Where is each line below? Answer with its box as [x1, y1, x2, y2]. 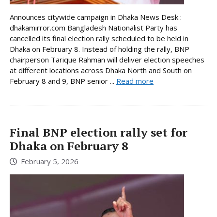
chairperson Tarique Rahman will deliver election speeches [10, 54, 204, 64]
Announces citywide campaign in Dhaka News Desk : [10, 12, 182, 22]
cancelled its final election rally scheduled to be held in [10, 33, 188, 43]
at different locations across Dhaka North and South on [10, 65, 192, 75]
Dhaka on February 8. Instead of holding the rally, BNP [10, 44, 189, 54]
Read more [116, 76, 154, 86]
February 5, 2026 [21, 156, 78, 167]
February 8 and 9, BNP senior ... [10, 76, 116, 86]
